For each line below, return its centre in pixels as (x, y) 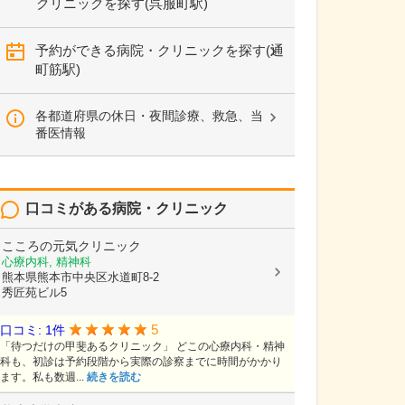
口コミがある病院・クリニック (127, 208)
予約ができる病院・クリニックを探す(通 (160, 50)
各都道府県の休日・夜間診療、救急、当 (149, 116)
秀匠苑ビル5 (34, 292)
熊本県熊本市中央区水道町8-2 (80, 277)
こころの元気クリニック (71, 246)
